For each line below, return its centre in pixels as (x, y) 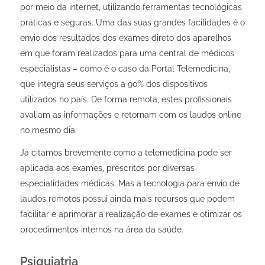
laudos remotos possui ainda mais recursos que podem (127, 199)
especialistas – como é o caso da (85, 69)
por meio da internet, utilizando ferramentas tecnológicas (131, 7)
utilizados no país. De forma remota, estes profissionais (126, 100)
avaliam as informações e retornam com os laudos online (130, 115)
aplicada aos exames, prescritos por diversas (107, 168)
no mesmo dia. (48, 130)
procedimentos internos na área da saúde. (101, 230)
